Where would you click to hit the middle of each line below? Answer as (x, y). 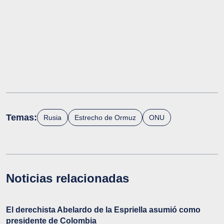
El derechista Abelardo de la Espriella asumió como (103, 210)
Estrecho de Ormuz (105, 118)
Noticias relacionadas (67, 178)
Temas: (21, 118)
